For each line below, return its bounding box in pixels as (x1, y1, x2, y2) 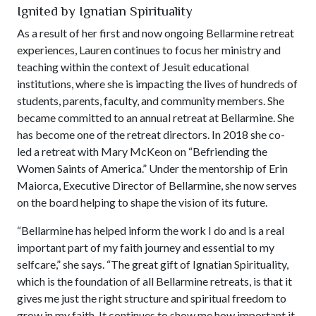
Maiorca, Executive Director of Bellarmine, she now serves (17, 178, 297, 192)
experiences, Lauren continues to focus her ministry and (17, 42, 281, 56)
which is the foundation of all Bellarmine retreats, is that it (17, 274, 292, 288)
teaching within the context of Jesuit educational (17, 59, 249, 73)
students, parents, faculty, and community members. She (17, 93, 284, 107)
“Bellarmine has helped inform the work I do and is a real (17, 223, 284, 237)
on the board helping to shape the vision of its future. (17, 195, 267, 209)
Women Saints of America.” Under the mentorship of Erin (17, 161, 288, 175)
